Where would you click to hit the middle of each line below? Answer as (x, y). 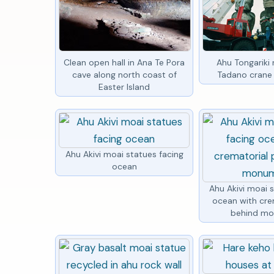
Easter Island (124, 87)
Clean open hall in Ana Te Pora (124, 62)
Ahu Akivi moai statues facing (124, 154)
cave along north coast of (124, 74)
